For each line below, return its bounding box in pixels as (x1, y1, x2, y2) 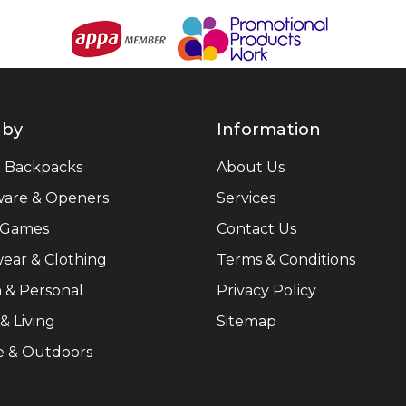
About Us (216, 159, 285, 176)
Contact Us (216, 220, 296, 237)
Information (216, 120, 322, 140)
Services (216, 189, 275, 207)
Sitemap (216, 313, 276, 330)
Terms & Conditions (216, 251, 355, 268)
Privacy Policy (216, 282, 316, 299)
